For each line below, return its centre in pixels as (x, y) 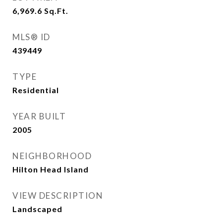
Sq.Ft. (56, 11)
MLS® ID (31, 37)
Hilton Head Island (51, 169)
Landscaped (37, 209)
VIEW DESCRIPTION (58, 196)
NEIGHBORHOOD (52, 156)
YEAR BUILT (39, 116)
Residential (36, 90)
